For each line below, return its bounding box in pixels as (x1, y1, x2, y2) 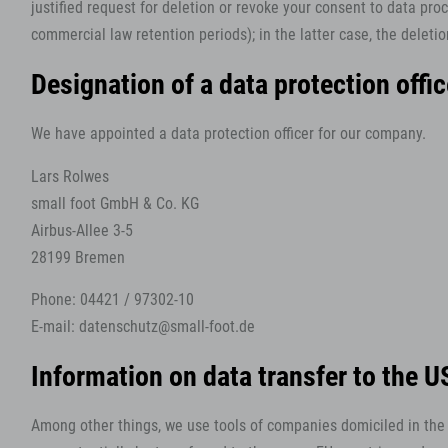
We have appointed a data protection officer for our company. (31, 125, 426, 144)
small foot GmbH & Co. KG (31, 194, 199, 213)
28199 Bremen (31, 248, 125, 267)
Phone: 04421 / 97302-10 (31, 291, 194, 310)
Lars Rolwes (31, 167, 109, 186)
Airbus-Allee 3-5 (31, 221, 133, 240)
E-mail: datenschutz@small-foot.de (31, 318, 255, 337)
